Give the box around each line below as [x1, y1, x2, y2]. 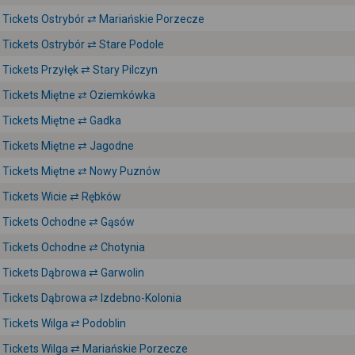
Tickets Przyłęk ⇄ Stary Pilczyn [2, 63, 158, 76]
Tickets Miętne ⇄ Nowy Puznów [2, 165, 161, 177]
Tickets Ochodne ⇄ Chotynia [2, 241, 145, 254]
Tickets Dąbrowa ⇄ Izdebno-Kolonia [2, 292, 181, 304]
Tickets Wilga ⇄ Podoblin [2, 317, 126, 330]
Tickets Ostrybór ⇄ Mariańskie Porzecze [2, 13, 204, 25]
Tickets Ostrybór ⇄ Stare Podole [2, 38, 164, 51]
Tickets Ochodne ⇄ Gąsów [2, 216, 135, 228]
